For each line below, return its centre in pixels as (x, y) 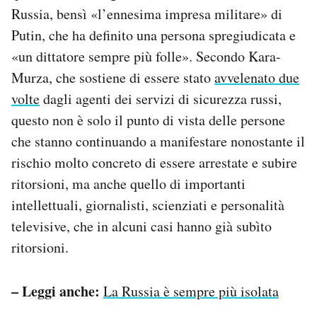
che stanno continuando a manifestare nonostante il (158, 142)
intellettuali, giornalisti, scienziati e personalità (148, 205)
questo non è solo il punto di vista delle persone (148, 120)
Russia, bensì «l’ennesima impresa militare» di (147, 14)
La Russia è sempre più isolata (191, 292)
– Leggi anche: (56, 292)
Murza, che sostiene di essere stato (113, 78)
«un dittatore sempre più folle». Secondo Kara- (146, 57)
